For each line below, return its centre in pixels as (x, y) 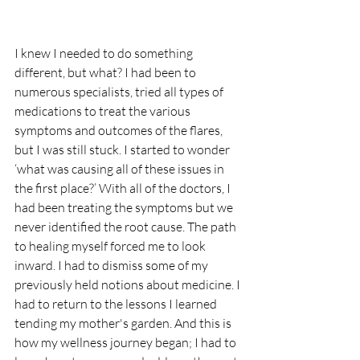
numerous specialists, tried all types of (120, 91)
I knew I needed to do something (105, 53)
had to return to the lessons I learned (117, 303)
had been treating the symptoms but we (125, 207)
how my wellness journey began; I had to (127, 342)
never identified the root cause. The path (127, 226)
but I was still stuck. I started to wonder (123, 149)
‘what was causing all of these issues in (121, 168)
